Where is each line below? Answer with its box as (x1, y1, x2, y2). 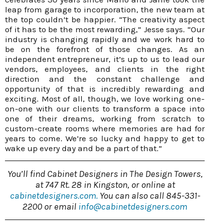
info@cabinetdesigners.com (78, 201, 187, 212)
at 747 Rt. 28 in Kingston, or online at (35, 179, 175, 190)
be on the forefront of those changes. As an (5, 44, 205, 54)
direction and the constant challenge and (5, 73, 205, 84)
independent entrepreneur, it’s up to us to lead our (5, 54, 205, 64)
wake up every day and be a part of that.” (5, 143, 162, 153)
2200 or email (22, 201, 78, 212)
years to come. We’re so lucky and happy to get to (5, 133, 205, 143)
